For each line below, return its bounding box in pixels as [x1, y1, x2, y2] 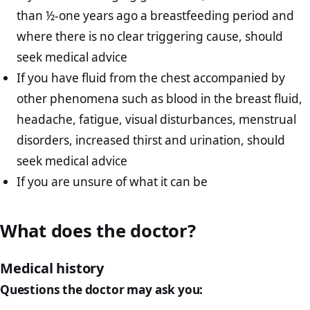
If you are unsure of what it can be [17, 174, 208, 190]
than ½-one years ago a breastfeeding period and [17, 8, 295, 24]
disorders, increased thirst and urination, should [17, 132, 286, 149]
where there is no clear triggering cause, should [17, 28, 284, 45]
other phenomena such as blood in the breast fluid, [17, 91, 303, 107]
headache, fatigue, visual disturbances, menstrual [17, 111, 297, 128]
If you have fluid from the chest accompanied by [17, 70, 286, 86]
